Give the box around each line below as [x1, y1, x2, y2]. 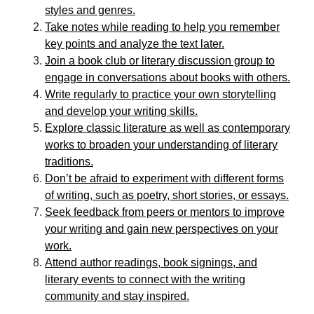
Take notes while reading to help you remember [45, 21, 280, 33]
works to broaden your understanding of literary [45, 139, 278, 151]
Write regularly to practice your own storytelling [45, 88, 276, 100]
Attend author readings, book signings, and [45, 257, 257, 268]
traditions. [45, 156, 93, 168]
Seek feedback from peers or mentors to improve [45, 206, 285, 218]
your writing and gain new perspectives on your [45, 223, 278, 235]
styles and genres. [45, 4, 135, 16]
